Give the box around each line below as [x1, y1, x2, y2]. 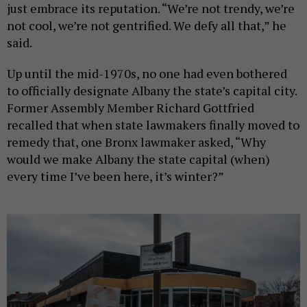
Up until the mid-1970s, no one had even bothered [7, 64, 287, 82]
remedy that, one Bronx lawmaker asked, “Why [7, 133, 266, 150]
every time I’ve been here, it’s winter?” [7, 167, 224, 184]
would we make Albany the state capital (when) [7, 150, 270, 167]
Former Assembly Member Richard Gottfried [7, 99, 254, 116]
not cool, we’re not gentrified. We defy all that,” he [7, 16, 286, 34]
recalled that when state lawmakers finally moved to [7, 116, 299, 133]
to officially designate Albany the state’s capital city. [7, 82, 297, 99]
